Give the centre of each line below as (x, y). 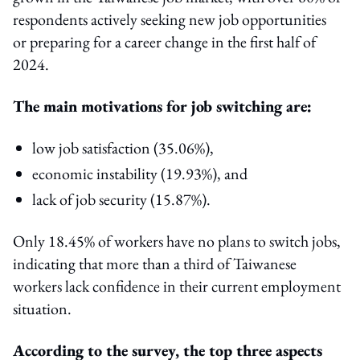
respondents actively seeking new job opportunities (170, 19)
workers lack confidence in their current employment (177, 286)
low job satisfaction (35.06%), (123, 147)
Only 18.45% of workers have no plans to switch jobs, (177, 241)
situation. (42, 308)
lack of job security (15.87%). (121, 199)
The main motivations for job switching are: (162, 106)
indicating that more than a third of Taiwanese (155, 263)
